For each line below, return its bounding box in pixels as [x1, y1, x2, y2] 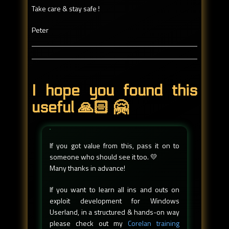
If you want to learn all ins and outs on [50, 184, 179, 195]
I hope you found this [32, 82, 197, 100]
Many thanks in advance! [50, 163, 125, 174]
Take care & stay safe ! [32, 3, 100, 14]
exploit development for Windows [50, 195, 179, 207]
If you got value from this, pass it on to [50, 140, 179, 151]
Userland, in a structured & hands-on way [50, 207, 179, 218]
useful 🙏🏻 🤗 [32, 99, 128, 117]
